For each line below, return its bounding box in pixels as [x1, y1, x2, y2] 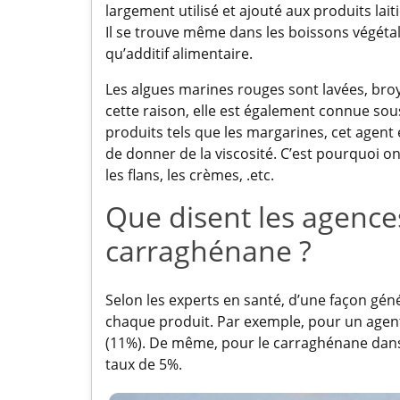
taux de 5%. [105, 354, 182, 374]
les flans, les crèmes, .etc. [105, 164, 274, 185]
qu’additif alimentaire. [105, 43, 253, 63]
